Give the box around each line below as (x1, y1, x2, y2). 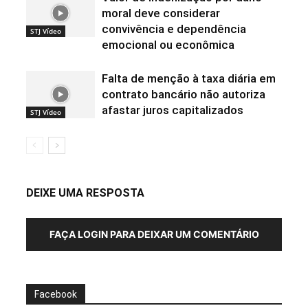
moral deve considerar (101, 6, 220, 20)
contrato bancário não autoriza (101, 87, 265, 101)
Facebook (34, 289, 77, 300)
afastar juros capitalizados (101, 103, 243, 117)
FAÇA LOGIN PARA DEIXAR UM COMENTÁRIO (49, 228, 259, 240)
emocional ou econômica (101, 38, 234, 52)
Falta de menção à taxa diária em (101, 71, 276, 85)
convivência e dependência (101, 22, 246, 36)
